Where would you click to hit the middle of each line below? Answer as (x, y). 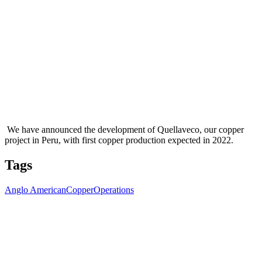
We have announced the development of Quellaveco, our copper (124, 130)
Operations (114, 190)
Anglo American (35, 190)
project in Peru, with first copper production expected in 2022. (120, 140)
